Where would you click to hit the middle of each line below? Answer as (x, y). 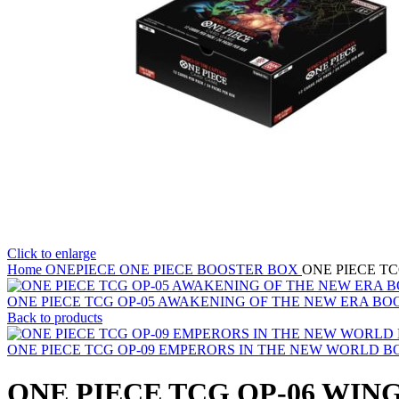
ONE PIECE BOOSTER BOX (211, 269)
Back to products (55, 318)
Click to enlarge (52, 253)
